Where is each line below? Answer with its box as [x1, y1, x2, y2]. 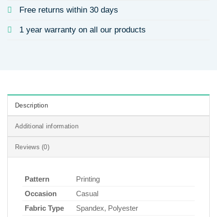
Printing [76, 175, 100, 184]
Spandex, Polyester [76, 204, 138, 213]
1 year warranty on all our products [19, 25, 146, 35]
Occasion [25, 189, 57, 198]
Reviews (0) [15, 143, 49, 151]
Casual [76, 189, 98, 198]
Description [15, 102, 48, 109]
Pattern [25, 175, 49, 184]
